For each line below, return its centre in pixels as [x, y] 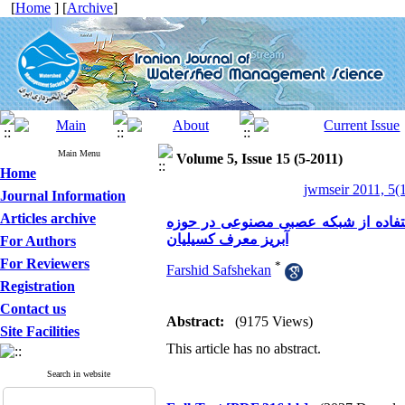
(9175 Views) [274, 321]
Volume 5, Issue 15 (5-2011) [259, 159]
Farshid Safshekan [219, 270]
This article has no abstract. [244, 348]
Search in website [79, 374]
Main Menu [79, 153]
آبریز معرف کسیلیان [227, 239]
